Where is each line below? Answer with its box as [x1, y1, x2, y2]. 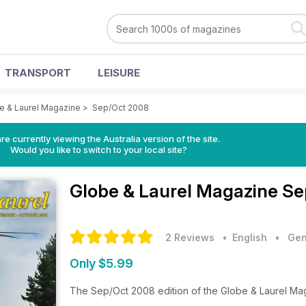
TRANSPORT [5, 66, 71, 79]
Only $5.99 [70, 256, 133, 270]
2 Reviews [165, 232, 214, 243]
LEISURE [98, 66, 140, 79]
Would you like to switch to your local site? [10, 144, 187, 155]
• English [217, 232, 267, 243]
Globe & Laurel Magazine [70, 180, 282, 201]
